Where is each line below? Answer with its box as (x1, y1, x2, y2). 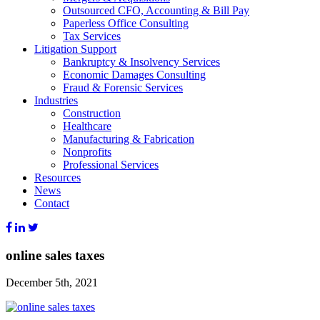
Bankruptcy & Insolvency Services (63, 56, 220, 68)
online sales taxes (6, 247, 104, 263)
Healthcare (63, 120, 111, 132)
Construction (63, 107, 121, 119)
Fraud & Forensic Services (63, 81, 183, 94)
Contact (34, 197, 69, 209)
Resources (34, 171, 81, 184)
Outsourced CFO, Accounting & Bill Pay (63, 4, 249, 16)
